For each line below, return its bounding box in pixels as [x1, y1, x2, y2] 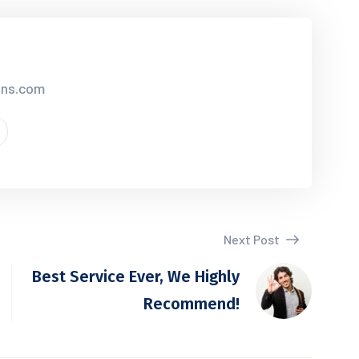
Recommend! [143, 294, 240, 313]
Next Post [224, 232, 282, 247]
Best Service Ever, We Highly [32, 267, 240, 286]
